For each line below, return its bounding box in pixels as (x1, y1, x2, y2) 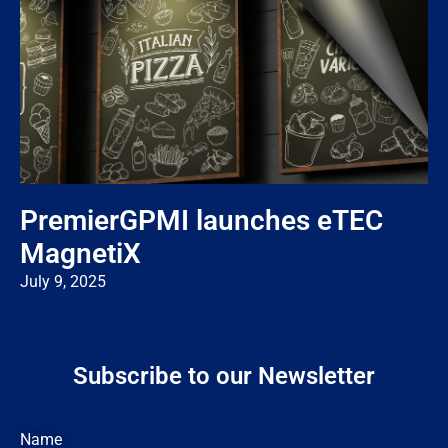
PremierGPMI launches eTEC (20, 203, 383, 237)
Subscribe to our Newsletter (73, 361, 375, 390)
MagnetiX (20, 236, 141, 270)
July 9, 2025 (20, 271, 106, 291)
